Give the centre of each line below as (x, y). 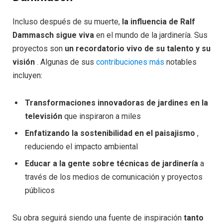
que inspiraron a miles (102, 116)
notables (180, 62)
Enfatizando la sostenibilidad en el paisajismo (110, 133)
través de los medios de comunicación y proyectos (114, 177)
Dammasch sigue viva (53, 35)
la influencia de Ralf (159, 21)
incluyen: (27, 75)
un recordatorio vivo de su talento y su (138, 48)
